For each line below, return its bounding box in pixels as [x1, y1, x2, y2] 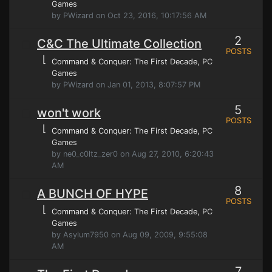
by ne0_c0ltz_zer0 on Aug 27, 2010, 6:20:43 [52, 149, 214, 158]
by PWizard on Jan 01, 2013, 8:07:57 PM [52, 80, 200, 89]
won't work [37, 106, 101, 120]
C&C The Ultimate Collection [37, 36, 202, 51]
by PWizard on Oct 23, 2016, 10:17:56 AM [52, 11, 206, 20]
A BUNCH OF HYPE [37, 186, 148, 201]
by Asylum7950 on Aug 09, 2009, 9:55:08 [52, 230, 208, 239]
